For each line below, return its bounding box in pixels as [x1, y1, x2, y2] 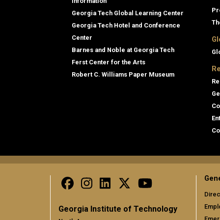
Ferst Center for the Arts [72, 58, 145, 66]
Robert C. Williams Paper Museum [72, 71, 174, 79]
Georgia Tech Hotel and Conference [72, 22, 180, 29]
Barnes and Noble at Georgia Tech [72, 46, 174, 54]
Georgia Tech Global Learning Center [72, 9, 184, 17]
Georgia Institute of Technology [58, 204, 177, 214]
